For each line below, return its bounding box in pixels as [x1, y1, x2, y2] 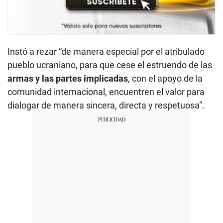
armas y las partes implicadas [7, 73, 128, 84]
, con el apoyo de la [128, 73, 203, 84]
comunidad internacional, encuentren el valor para [7, 86, 205, 97]
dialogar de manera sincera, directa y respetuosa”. [7, 100, 205, 111]
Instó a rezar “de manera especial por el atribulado [7, 46, 205, 57]
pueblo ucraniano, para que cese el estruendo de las [7, 59, 212, 70]
